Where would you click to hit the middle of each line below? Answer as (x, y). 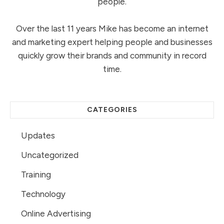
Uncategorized (50, 155)
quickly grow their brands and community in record (112, 56)
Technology (43, 194)
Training (36, 175)
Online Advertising (56, 214)
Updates (38, 136)
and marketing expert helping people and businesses (112, 42)
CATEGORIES (112, 110)
